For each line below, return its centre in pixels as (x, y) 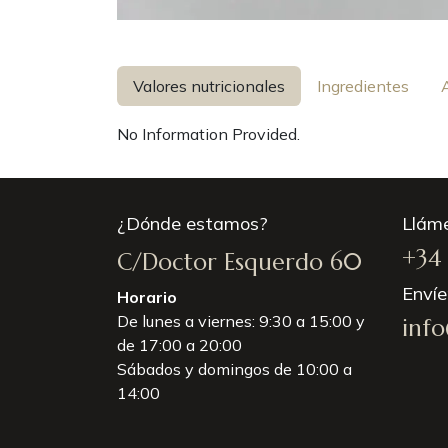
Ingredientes (363, 86)
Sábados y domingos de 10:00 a (234, 369)
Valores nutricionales (209, 86)
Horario (149, 297)
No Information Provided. (208, 134)
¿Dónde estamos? (192, 223)
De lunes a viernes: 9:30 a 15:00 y (241, 321)
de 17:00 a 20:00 (179, 345)
